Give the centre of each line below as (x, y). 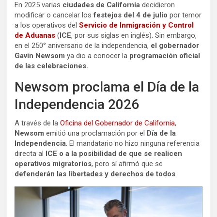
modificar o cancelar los (53, 15)
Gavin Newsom (41, 55)
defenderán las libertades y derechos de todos (95, 174)
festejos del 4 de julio (131, 15)
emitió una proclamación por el (95, 133)
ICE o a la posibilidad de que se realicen (114, 153)
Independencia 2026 (77, 104)
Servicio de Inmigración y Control (136, 25)
